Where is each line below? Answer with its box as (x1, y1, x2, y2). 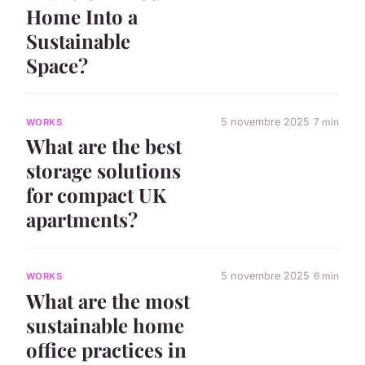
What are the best (26, 133, 182, 160)
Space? (26, 52, 88, 79)
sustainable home (26, 311, 184, 338)
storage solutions (26, 157, 181, 184)
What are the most (26, 287, 190, 314)
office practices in (26, 336, 187, 363)
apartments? (26, 206, 138, 233)
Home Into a (26, 3, 138, 30)
